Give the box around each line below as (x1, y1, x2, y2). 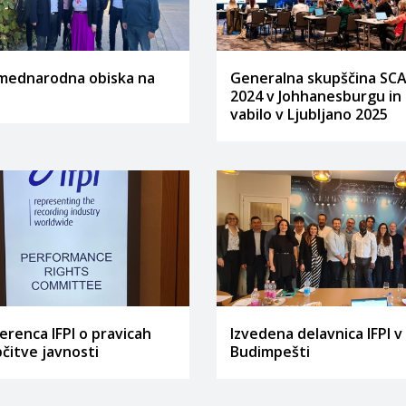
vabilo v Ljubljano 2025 (230, 103, 388, 124)
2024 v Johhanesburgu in (230, 85, 401, 106)
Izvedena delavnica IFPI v (230, 324, 402, 343)
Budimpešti (230, 342, 310, 362)
